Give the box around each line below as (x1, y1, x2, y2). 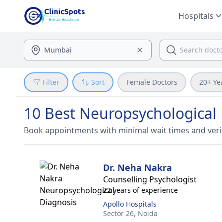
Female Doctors (126, 77, 177, 87)
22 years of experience (103, 185, 178, 195)
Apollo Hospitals (103, 199, 157, 209)
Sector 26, (103, 209, 138, 218)
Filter (43, 77, 59, 87)
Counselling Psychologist (103, 174, 197, 185)
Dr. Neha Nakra (103, 162, 172, 173)
